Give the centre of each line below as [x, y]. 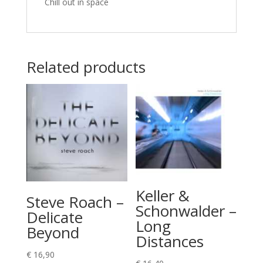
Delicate [54, 217]
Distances [170, 241]
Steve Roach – [75, 202]
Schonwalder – [186, 210]
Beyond [53, 232]
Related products [86, 67]
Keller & [163, 195]
